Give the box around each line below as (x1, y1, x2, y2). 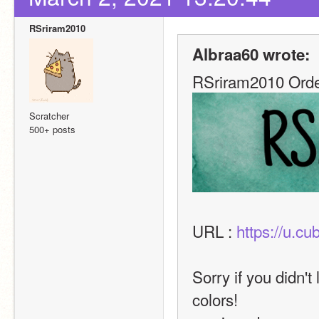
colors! (192, 288, 238, 311)
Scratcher (29, 108, 69, 122)
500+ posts (29, 122, 75, 136)
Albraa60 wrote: (192, 42, 310, 66)
